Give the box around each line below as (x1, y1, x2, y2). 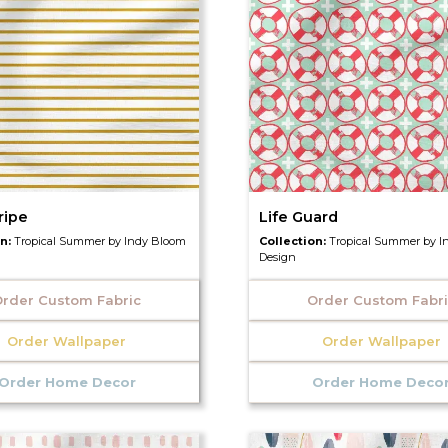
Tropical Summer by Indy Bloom (14, 233, 187, 248)
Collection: (258, 233, 329, 248)
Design (258, 249, 296, 264)
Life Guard (258, 207, 338, 226)
